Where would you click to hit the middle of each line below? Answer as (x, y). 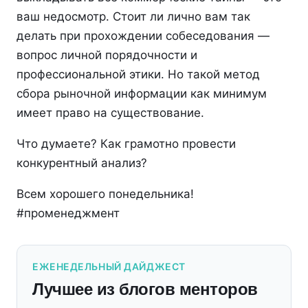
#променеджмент (68, 213)
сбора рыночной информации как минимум (142, 93)
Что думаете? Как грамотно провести (126, 144)
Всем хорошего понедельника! (105, 194)
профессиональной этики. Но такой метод (138, 74)
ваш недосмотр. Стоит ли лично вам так (133, 16)
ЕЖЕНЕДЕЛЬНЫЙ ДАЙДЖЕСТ (109, 266)
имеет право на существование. (110, 113)
